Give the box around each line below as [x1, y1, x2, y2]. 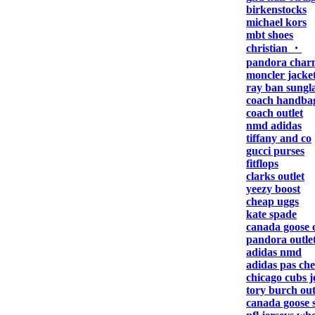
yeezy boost [246, 183, 300, 195]
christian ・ [246, 42, 302, 54]
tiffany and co [246, 132, 311, 144]
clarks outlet [246, 170, 304, 182]
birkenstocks [246, 4, 307, 15]
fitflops [246, 157, 278, 169]
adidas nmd [246, 246, 302, 258]
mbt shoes [246, 29, 293, 41]
